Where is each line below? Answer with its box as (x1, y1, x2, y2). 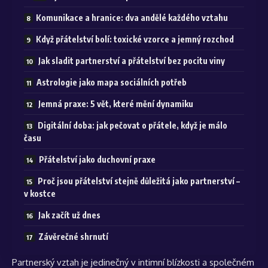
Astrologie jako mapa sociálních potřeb (36, 77, 187, 88)
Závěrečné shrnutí (38, 232, 108, 242)
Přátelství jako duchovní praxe (39, 154, 156, 165)
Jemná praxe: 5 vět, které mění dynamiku (38, 99, 193, 109)
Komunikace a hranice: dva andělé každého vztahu (36, 13, 228, 23)
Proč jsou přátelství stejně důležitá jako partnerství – (38, 176, 240, 187)
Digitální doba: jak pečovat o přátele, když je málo (38, 120, 227, 131)
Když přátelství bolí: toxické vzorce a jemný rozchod (36, 34, 234, 45)
